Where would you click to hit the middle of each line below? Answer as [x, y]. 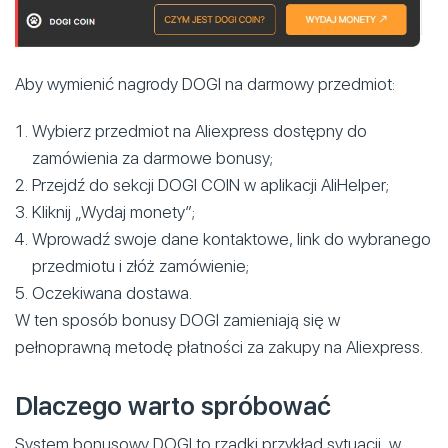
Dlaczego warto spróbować [173, 405]
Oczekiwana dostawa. [112, 292]
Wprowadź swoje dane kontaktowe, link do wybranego [231, 238]
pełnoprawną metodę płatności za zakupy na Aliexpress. [219, 346]
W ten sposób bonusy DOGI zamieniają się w [177, 319]
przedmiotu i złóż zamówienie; [140, 265]
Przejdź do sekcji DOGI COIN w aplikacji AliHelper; [210, 184]
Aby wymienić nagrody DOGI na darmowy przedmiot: [205, 83]
